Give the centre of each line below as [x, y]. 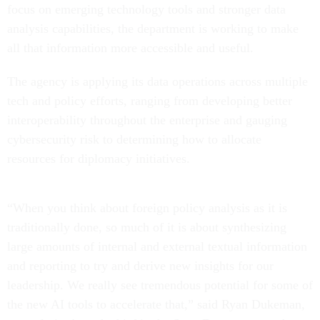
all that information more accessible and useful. [130, 48]
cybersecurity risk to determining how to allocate [134, 140]
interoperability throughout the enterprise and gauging [147, 120]
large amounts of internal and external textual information [157, 247]
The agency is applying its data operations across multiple [157, 82]
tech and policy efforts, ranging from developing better [150, 101]
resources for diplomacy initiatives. [100, 159]
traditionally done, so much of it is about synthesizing [147, 227]
